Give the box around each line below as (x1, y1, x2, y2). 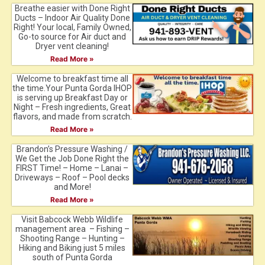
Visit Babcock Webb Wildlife (21, 215, 123, 225)
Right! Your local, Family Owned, (13, 22, 131, 33)
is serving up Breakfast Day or (17, 93, 128, 103)
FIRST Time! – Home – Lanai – (16, 163, 128, 173)
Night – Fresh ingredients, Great (14, 102, 131, 112)
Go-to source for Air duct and (18, 32, 126, 42)
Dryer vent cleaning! (35, 41, 109, 51)
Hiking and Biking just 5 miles (19, 243, 125, 253)
